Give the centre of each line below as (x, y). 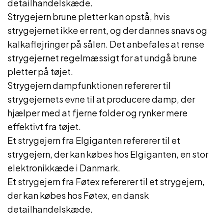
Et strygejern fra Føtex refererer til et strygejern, (106, 181)
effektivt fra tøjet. (44, 126)
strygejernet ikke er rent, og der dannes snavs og (107, 30)
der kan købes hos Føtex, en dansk (78, 195)
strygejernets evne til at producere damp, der (101, 99)
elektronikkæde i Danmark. (64, 168)
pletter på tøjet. (40, 71)
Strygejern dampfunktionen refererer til (89, 85)
